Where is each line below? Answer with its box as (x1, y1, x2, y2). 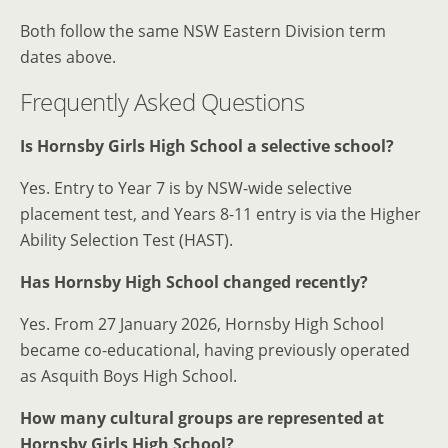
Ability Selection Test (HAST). (20, 228, 233, 251)
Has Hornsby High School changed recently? (20, 270, 368, 293)
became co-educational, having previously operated (20, 338, 410, 361)
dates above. (20, 45, 116, 68)
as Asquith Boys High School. (20, 364, 237, 387)
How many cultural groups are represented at (20, 406, 384, 429)
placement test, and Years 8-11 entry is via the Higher (20, 202, 421, 225)
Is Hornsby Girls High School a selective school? (20, 134, 394, 157)
